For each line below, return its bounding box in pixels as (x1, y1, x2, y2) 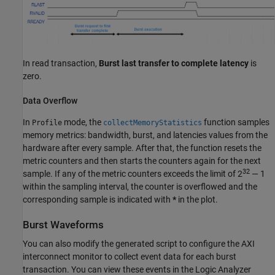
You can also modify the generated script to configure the (23, 239, 241, 249)
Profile (32, 118, 62, 128)
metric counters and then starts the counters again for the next (23, 156, 261, 166)
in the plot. (176, 195, 218, 205)
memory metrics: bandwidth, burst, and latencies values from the (23, 130, 268, 141)
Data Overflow (23, 96, 77, 106)
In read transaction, (23, 58, 99, 69)
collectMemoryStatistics (103, 118, 202, 128)
